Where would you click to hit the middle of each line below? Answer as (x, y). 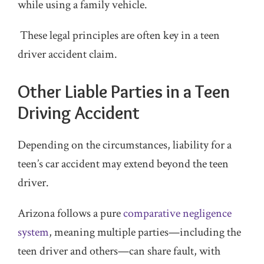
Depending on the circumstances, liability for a (125, 145)
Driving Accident (80, 113)
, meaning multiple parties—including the (145, 232)
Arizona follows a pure (70, 213)
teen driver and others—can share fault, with (119, 251)
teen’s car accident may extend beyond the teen (123, 164)
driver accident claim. (67, 54)
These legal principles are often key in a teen (120, 35)
